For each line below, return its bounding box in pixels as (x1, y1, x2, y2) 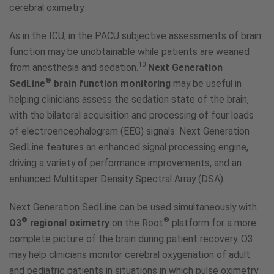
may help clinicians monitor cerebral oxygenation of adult (9, 249, 250, 261)
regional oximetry (28, 217, 109, 229)
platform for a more (169, 217, 256, 229)
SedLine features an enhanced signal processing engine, (9, 141, 248, 154)
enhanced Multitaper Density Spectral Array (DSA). (9, 173, 225, 185)
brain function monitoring (51, 78, 171, 90)
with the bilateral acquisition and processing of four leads (9, 109, 254, 122)
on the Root (109, 217, 163, 229)
